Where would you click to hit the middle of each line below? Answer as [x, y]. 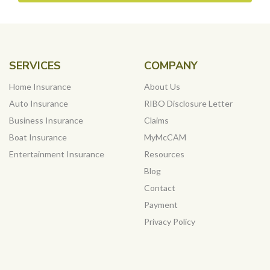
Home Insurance [40, 86]
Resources [164, 154]
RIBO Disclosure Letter [188, 103]
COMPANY [171, 65]
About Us [162, 86]
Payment [161, 204]
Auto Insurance [39, 103]
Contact [160, 187]
